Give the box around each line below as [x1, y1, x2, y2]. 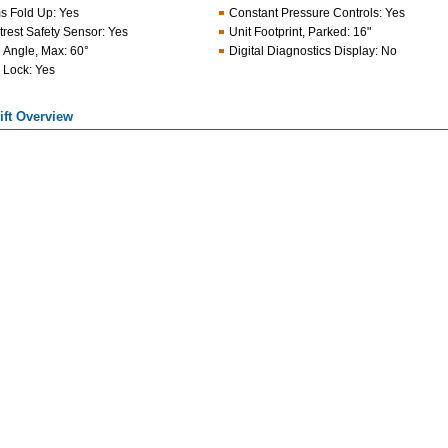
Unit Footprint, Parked [228, 25, 347, 39]
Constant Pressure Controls [228, 6, 379, 20]
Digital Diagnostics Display [228, 44, 375, 58]
